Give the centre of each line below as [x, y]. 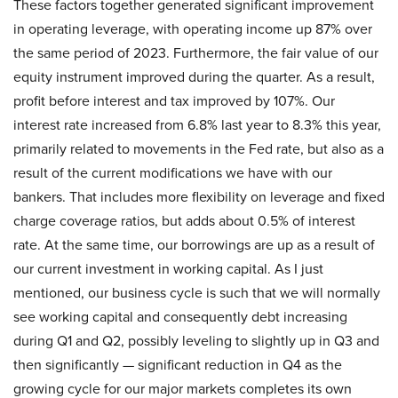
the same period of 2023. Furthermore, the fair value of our [196, 53]
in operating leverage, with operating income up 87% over [193, 29]
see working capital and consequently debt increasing [180, 317]
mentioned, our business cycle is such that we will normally [197, 293]
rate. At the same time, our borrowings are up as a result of [194, 245]
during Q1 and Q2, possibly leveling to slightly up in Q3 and [196, 341]
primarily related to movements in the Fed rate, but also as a [199, 149]
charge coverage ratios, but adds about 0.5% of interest [184, 221]
